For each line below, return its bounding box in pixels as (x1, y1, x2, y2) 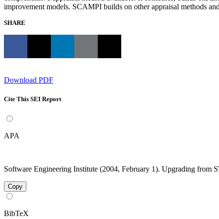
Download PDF (4, 76, 53, 85)
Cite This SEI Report (4, 95, 61, 103)
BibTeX (4, 209, 29, 218)
